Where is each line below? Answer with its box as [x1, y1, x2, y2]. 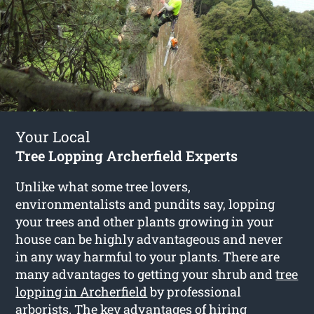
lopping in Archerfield [15, 282, 148, 300]
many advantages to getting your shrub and [15, 265, 276, 282]
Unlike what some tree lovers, [15, 177, 191, 195]
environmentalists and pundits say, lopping [15, 195, 275, 212]
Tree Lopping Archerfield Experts [15, 146, 238, 165]
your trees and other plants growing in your [15, 212, 275, 230]
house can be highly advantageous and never [15, 230, 284, 247]
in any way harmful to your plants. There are [15, 247, 280, 265]
